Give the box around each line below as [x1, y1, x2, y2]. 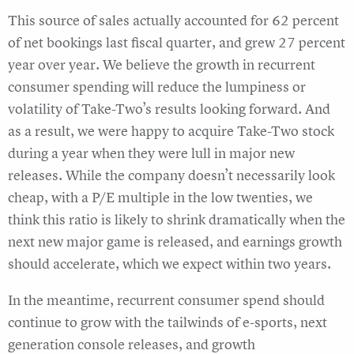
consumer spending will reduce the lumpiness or [8, 77, 306, 96]
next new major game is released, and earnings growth [8, 232, 342, 251]
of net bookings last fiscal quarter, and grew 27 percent [8, 33, 345, 52]
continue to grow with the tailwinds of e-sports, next [8, 313, 327, 332]
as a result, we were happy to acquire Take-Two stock [8, 122, 334, 141]
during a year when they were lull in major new [8, 144, 295, 163]
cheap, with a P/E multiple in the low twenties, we [8, 188, 313, 207]
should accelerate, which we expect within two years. [8, 254, 331, 273]
